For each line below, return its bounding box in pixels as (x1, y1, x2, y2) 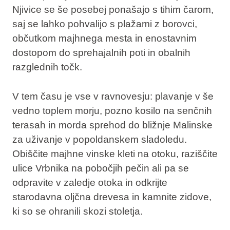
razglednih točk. (12, 62, 82, 73)
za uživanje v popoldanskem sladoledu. (12, 134, 187, 145)
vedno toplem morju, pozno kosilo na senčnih (12, 105, 212, 117)
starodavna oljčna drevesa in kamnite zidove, (12, 191, 212, 203)
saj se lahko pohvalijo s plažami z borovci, (12, 18, 197, 30)
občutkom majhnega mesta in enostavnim (12, 33, 197, 44)
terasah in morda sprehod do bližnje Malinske (12, 120, 213, 131)
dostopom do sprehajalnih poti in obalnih (12, 47, 190, 59)
